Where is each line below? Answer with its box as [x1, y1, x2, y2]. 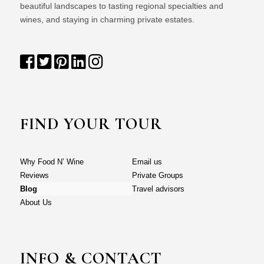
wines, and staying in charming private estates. [19, 14, 194, 24]
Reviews [19, 171, 49, 180]
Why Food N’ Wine [19, 157, 84, 167]
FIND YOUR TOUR [19, 114, 162, 134]
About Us [19, 198, 52, 207]
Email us [131, 157, 162, 167]
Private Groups [131, 171, 183, 180]
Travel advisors [131, 184, 184, 194]
